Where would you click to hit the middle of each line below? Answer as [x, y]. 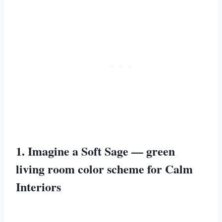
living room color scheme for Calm [104, 168]
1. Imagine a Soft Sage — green [95, 151]
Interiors [38, 186]
